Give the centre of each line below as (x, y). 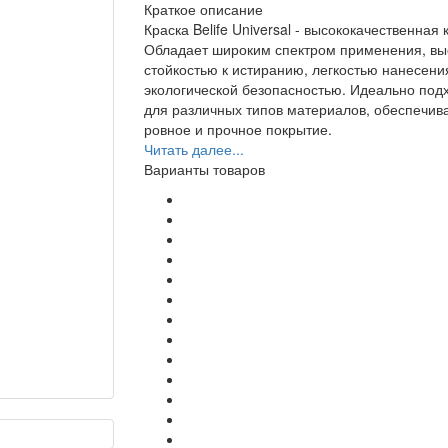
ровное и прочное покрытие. (238, 129)
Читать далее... (194, 149)
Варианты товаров (204, 169)
